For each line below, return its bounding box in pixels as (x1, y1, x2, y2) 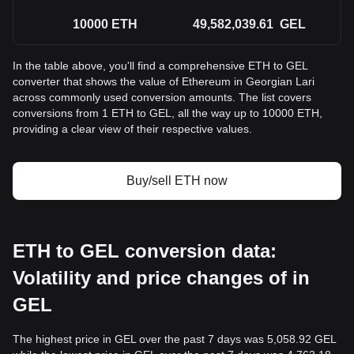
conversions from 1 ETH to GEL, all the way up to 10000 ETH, (13, 107, 322, 119)
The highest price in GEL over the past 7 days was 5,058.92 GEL (13, 333, 336, 345)
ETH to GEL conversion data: (13, 240, 277, 262)
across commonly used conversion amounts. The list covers (13, 91, 311, 104)
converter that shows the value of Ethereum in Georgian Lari (13, 75, 314, 88)
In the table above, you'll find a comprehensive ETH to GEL (13, 59, 307, 72)
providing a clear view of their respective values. (13, 122, 252, 135)
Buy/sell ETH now (126, 174, 228, 187)
